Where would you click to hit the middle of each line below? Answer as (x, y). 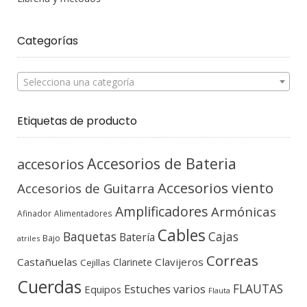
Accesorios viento (216, 188)
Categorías (48, 41)
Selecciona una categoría (79, 82)
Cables (182, 236)
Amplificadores (162, 212)
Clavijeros (179, 262)
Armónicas (244, 212)
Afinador (34, 213)
